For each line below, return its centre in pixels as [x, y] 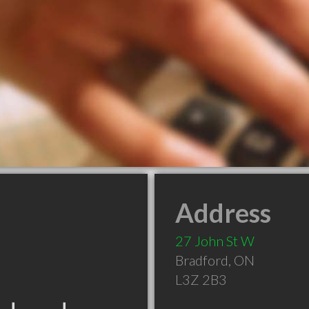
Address [223, 212]
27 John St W [215, 241]
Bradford [202, 260]
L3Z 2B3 [201, 279]
